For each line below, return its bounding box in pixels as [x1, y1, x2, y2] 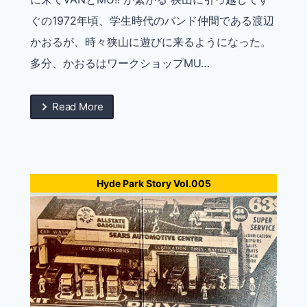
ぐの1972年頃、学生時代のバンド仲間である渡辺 [30, 14, 274, 28]
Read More [52, 100, 104, 114]
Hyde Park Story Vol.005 [96, 177, 211, 190]
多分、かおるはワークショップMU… [30, 56, 210, 71]
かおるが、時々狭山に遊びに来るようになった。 [30, 35, 271, 49]
